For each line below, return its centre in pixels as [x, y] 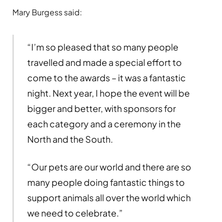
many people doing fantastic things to [106, 182]
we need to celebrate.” [75, 213]
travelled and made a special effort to [104, 62]
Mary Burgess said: [47, 12]
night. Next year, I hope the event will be [108, 93]
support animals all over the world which [109, 198]
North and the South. [70, 139]
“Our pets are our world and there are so [109, 167]
